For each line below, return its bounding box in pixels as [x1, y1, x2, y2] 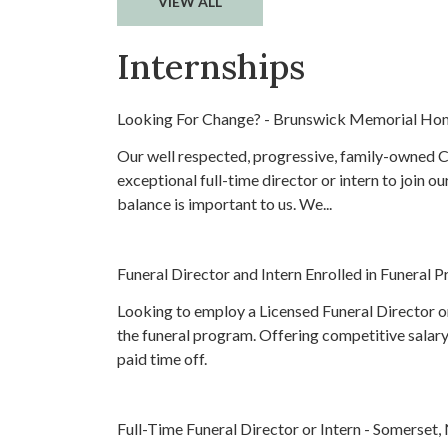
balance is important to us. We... [117, 194, 332, 213]
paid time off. [117, 349, 207, 368]
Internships [117, 44, 305, 89]
